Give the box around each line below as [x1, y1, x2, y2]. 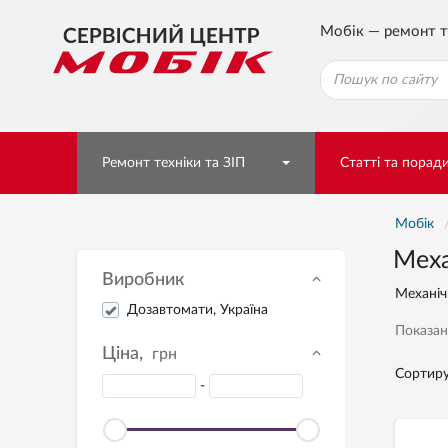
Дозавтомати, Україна [127, 303, 268, 317]
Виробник [102, 271, 184, 289]
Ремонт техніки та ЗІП [102, 156, 245, 170]
